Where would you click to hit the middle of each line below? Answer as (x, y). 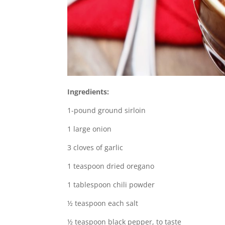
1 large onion (90, 129)
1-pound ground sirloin (107, 110)
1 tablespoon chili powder (111, 184)
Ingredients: (88, 91)
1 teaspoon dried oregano (111, 166)
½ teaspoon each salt (103, 203)
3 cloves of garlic (95, 147)
